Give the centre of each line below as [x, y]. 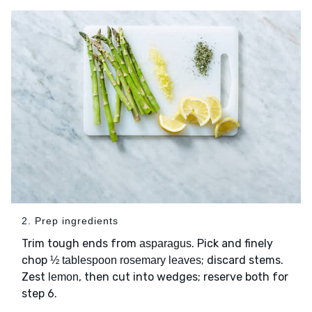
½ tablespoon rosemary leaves [126, 260]
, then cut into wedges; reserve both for [184, 277]
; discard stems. [242, 260]
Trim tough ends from [80, 244]
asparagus [165, 244]
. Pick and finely [232, 244]
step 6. [39, 294]
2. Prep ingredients [70, 221]
